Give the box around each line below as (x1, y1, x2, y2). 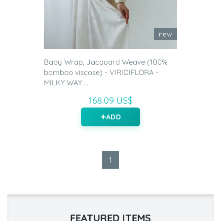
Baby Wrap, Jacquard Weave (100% (44, 57, 168, 67)
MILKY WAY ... (44, 78, 88, 88)
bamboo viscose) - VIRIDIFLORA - (44, 68, 159, 77)
